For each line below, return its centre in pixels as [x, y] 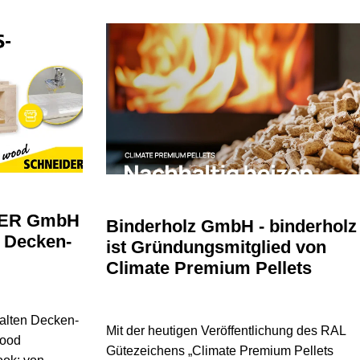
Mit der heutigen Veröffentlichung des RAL [225, 330]
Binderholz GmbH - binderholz [231, 226]
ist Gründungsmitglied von [216, 247]
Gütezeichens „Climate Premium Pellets [219, 350]
